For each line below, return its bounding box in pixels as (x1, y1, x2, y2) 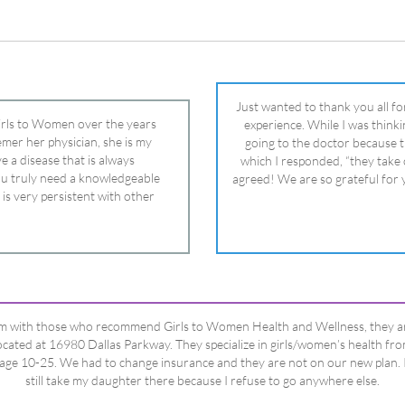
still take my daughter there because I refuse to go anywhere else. (25, 193, 380, 209)
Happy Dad (171, 229, 234, 244)
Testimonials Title (164, 249, 241, 260)
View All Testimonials (110, 352, 295, 374)
